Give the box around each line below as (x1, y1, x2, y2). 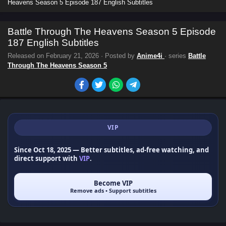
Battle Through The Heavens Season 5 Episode (8, 26, 216, 37)
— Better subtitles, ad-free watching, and (71, 145, 209, 154)
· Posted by (99, 52, 137, 60)
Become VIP (93, 179, 133, 188)
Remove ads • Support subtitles (70, 187, 156, 194)
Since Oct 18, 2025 (14, 145, 71, 154)
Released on (8, 52, 46, 60)
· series (164, 52, 188, 60)
